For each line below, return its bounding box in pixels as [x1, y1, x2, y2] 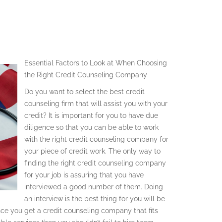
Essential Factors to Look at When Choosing [24, 58, 167, 67]
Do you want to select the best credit [24, 87, 145, 96]
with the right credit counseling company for [24, 135, 168, 143]
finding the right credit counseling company [24, 159, 166, 167]
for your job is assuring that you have [24, 170, 144, 179]
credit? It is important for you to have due [24, 111, 158, 119]
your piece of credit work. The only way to [24, 147, 161, 155]
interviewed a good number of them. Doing [24, 182, 163, 191]
